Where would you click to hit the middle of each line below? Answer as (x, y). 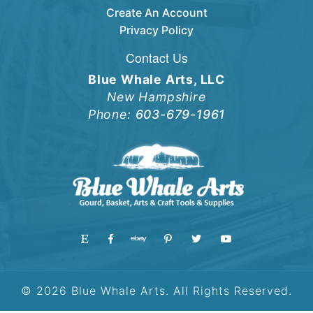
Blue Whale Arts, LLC (156, 80)
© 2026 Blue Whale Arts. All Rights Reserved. (156, 291)
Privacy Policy (156, 30)
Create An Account (156, 13)
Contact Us (156, 58)
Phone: (111, 115)
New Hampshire (156, 97)
